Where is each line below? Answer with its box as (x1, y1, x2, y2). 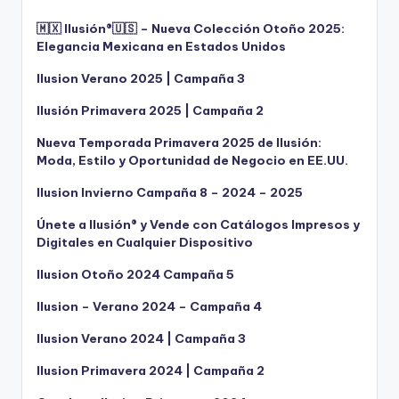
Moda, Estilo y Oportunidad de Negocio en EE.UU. (37, 151, 348, 168)
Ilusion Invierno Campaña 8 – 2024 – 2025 (37, 183, 303, 200)
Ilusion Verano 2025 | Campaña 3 (37, 69, 245, 86)
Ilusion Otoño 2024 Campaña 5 (37, 265, 234, 282)
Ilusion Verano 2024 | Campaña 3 (37, 330, 246, 346)
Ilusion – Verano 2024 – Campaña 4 (37, 297, 262, 314)
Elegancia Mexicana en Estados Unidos (37, 37, 286, 54)
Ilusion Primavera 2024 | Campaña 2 (37, 362, 265, 379)
